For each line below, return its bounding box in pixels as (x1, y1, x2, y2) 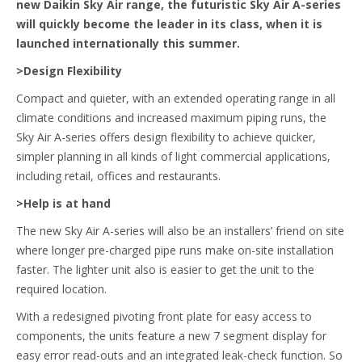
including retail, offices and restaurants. (16, 168, 221, 183)
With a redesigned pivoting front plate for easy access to (16, 309, 312, 324)
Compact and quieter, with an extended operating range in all (16, 90, 335, 106)
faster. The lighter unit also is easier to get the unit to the (16, 262, 314, 277)
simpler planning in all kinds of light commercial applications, (16, 149, 330, 164)
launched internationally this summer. (16, 36, 240, 51)
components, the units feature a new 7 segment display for (16, 328, 326, 343)
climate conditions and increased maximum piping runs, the (16, 110, 326, 125)
